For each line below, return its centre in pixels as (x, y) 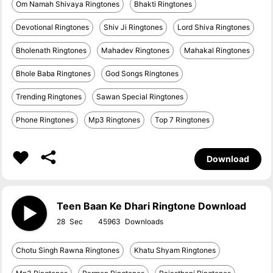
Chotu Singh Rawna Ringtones (68, 250)
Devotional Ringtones (53, 27)
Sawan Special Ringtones (140, 97)
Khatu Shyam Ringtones (175, 250)
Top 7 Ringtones (183, 120)
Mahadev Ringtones (136, 50)
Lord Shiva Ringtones (214, 27)
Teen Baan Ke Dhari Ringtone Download (152, 206)
